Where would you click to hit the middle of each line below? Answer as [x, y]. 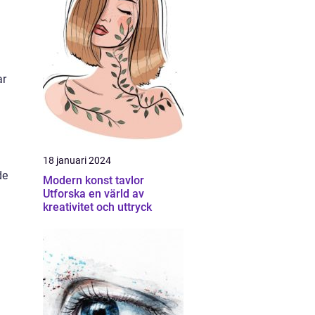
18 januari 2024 [77, 160]
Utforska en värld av [94, 194]
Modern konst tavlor [94, 180]
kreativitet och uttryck [97, 207]
